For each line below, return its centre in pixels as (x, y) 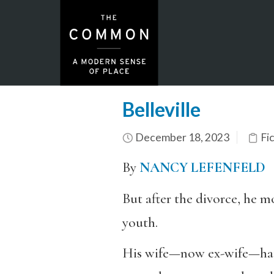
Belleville (161, 109)
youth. (140, 222)
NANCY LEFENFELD (202, 168)
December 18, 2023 (181, 137)
